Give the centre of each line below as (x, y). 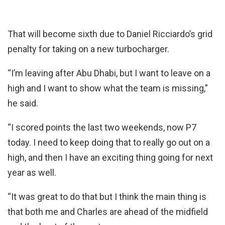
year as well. (32, 172)
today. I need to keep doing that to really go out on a (109, 142)
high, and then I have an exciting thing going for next (110, 157)
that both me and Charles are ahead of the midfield (108, 211)
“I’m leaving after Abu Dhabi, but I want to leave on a (109, 73)
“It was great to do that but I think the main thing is (107, 196)
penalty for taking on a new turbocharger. (88, 49)
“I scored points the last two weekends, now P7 (102, 127)
